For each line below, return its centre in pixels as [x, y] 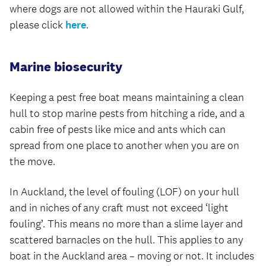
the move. [32, 161]
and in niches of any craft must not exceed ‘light [119, 208]
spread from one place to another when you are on [124, 145]
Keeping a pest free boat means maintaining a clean [127, 97]
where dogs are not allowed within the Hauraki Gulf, [127, 9]
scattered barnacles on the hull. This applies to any [126, 240]
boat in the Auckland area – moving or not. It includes [132, 256]
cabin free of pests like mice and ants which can [118, 129]
